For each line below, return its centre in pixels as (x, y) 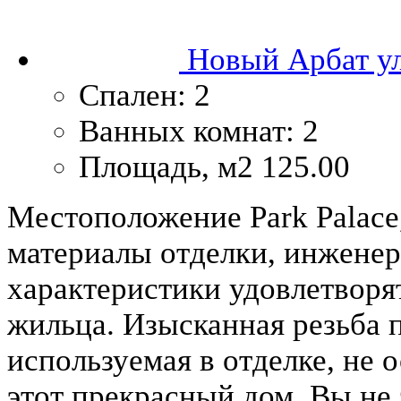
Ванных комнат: (187, 131)
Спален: (132, 95)
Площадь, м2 (166, 166)
